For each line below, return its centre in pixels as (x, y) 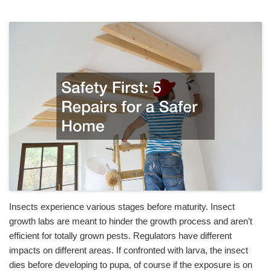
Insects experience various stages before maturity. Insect (122, 207)
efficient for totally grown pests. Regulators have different (120, 236)
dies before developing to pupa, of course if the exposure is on (131, 265)
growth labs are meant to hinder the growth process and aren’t (131, 221)
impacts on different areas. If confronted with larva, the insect (129, 250)
